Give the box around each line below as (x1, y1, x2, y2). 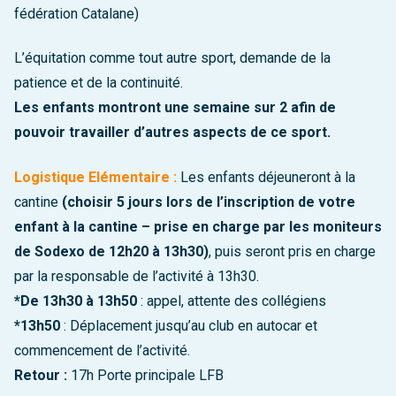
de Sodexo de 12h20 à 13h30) (14, 243, 209, 261)
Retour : (14, 367, 67, 385)
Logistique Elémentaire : (14, 169, 177, 187)
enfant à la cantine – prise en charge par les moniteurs (14, 218, 382, 236)
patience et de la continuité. (14, 74, 183, 92)
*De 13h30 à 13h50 (14, 293, 137, 310)
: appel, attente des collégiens (137, 293, 326, 310)
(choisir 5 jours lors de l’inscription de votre (62, 194, 355, 211)
